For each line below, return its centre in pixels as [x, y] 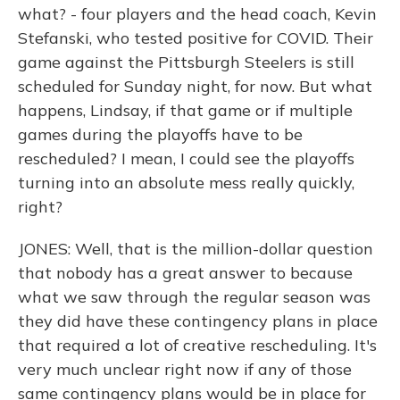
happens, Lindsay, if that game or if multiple [185, 110]
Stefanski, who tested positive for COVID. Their [196, 38]
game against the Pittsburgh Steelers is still [186, 62]
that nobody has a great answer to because [185, 273]
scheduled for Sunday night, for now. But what [195, 86]
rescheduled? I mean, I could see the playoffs [186, 158]
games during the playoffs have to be [160, 134]
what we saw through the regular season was [194, 297]
